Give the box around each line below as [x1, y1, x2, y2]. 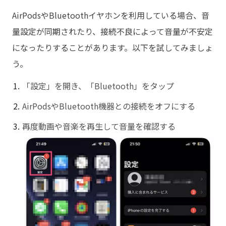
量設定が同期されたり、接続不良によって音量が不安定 [12, 25, 213, 38]
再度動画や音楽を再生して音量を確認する [22, 120, 176, 133]
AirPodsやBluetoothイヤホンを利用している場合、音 [12, 9, 209, 22]
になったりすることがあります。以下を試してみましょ [12, 41, 213, 54]
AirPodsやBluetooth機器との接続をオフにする [22, 100, 195, 112]
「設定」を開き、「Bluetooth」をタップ [22, 80, 174, 92]
